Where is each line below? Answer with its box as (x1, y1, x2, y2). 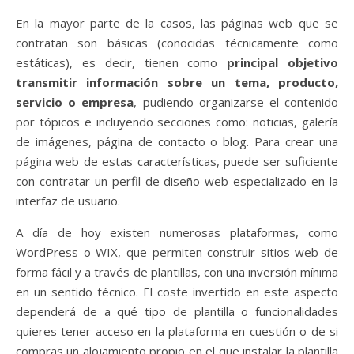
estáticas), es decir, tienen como (16, 54, 228, 70)
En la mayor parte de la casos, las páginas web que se (16, 14, 338, 31)
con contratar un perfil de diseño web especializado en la (16, 172, 338, 189)
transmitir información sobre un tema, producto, (16, 73, 338, 90)
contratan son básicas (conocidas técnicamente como (16, 34, 338, 51)
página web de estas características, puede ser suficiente (16, 153, 338, 169)
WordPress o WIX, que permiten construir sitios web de (16, 243, 338, 260)
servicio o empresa (16, 93, 134, 110)
